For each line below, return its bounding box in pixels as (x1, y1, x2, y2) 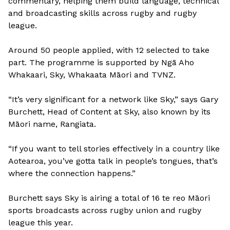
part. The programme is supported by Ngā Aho (8, 57, 194, 67)
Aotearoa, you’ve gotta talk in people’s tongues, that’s (8, 156, 218, 166)
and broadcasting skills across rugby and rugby (8, 8, 197, 18)
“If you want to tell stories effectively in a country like (8, 143, 220, 154)
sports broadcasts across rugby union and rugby (8, 205, 201, 215)
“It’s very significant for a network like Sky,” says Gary (8, 94, 218, 104)
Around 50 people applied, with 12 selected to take (8, 45, 209, 55)
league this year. (8, 217, 73, 227)
